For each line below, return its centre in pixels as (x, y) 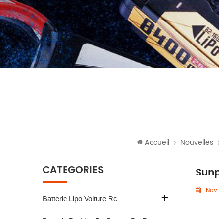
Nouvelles (197, 142)
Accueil (157, 142)
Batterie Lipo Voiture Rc (80, 199)
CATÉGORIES (73, 170)
